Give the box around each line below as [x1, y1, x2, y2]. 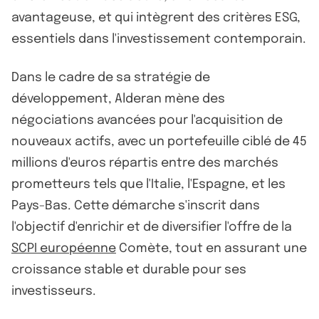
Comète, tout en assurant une [116, 241, 307, 255]
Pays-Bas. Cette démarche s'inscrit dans [11, 199, 260, 212]
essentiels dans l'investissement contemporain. [11, 32, 306, 46]
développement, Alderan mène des [11, 92, 225, 105]
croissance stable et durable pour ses [11, 263, 246, 276]
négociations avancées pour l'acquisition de [11, 113, 283, 127]
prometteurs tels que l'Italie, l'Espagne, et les [11, 177, 286, 191]
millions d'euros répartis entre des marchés [11, 156, 278, 169]
